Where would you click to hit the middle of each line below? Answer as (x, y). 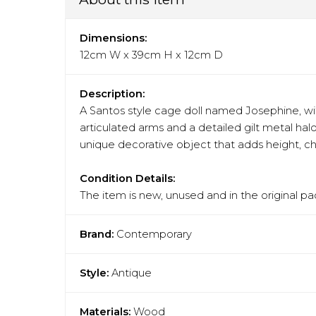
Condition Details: (127, 179)
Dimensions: (113, 38)
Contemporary (154, 235)
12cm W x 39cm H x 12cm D (151, 55)
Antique (130, 273)
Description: (112, 94)
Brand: (97, 235)
